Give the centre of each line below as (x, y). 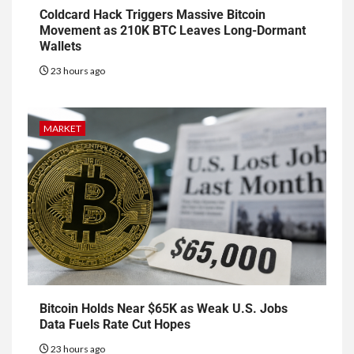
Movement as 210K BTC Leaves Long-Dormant (173, 31)
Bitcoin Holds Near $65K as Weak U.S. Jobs (164, 309)
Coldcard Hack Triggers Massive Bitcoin (153, 15)
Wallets (60, 47)
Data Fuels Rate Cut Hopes (115, 325)
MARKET (62, 129)
